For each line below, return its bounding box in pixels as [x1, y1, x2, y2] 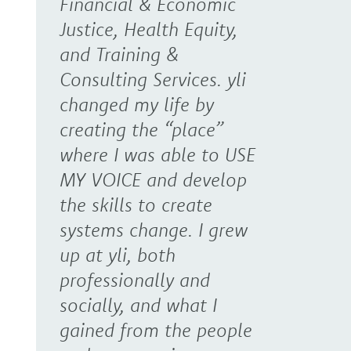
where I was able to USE [60, 142, 255, 166]
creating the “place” [60, 117, 223, 141]
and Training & [60, 42, 179, 66]
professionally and [60, 267, 210, 291]
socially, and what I [60, 292, 217, 317]
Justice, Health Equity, [60, 16, 237, 41]
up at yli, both [60, 242, 175, 266]
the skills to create [60, 192, 212, 216]
